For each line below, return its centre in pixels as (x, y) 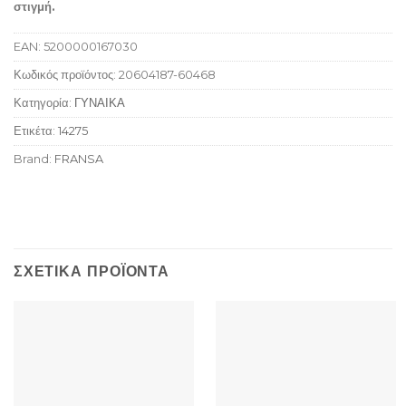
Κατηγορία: (44, 103)
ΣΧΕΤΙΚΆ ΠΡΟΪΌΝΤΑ (92, 272)
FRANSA (79, 159)
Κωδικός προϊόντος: (66, 75)
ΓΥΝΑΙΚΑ (100, 103)
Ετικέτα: (36, 131)
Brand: (34, 159)
